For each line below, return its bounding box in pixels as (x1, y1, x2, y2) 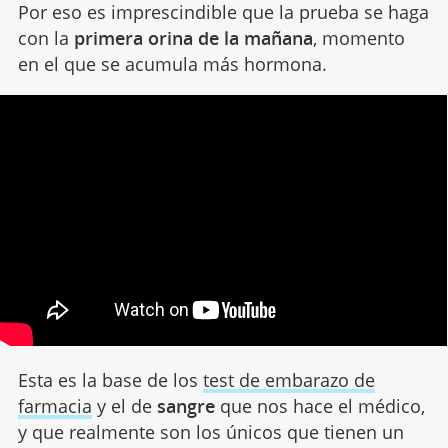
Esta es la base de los (17, 367, 203, 392)
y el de (91, 393, 157, 418)
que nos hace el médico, (214, 393, 425, 418)
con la (17, 26, 74, 51)
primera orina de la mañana (73, 26, 313, 51)
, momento (312, 26, 405, 51)
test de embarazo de (202, 367, 375, 392)
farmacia (17, 393, 92, 418)
